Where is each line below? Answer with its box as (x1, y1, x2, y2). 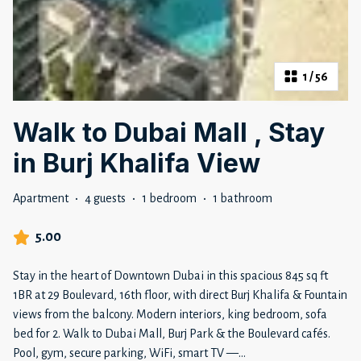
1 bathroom (213, 192, 272, 205)
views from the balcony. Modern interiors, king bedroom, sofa (13, 308, 327, 322)
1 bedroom (142, 192, 197, 205)
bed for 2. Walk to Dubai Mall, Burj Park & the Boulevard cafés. (13, 327, 330, 341)
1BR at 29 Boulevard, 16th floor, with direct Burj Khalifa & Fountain (13, 288, 347, 302)
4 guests (85, 192, 126, 205)
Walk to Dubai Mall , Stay (13, 117, 325, 149)
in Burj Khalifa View (13, 147, 260, 180)
